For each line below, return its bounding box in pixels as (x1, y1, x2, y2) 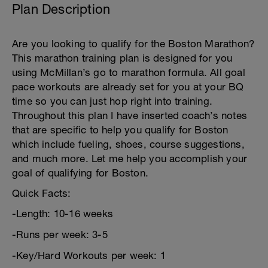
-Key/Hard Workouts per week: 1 (12, 249, 166, 261)
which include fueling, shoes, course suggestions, (12, 138, 245, 150)
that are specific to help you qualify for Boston (12, 124, 229, 136)
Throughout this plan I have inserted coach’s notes (12, 109, 248, 121)
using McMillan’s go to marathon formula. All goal (12, 66, 245, 78)
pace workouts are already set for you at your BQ (12, 81, 244, 93)
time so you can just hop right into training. (12, 95, 213, 107)
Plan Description (12, 1, 111, 17)
